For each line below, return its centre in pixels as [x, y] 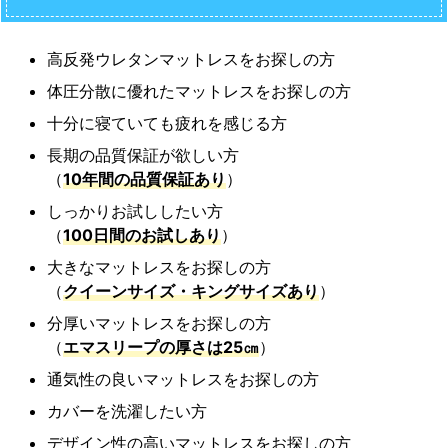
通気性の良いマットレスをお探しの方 [183, 378]
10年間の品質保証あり [144, 178]
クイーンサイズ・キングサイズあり [191, 290]
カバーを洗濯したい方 [127, 410]
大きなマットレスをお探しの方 [159, 266]
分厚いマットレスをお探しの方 [159, 322]
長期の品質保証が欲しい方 [143, 154]
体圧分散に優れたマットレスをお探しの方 [199, 90]
